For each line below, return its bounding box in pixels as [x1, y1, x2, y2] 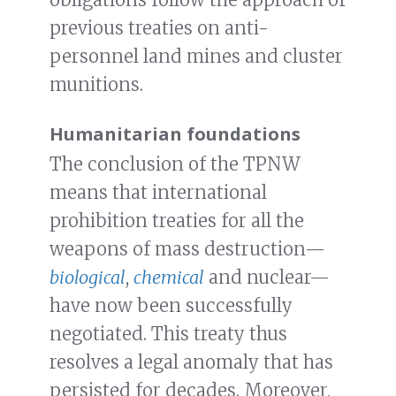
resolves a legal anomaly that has [49, 351, 333, 374]
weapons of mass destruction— [49, 238, 325, 261]
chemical [133, 266, 204, 289]
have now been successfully [49, 294, 293, 317]
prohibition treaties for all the [49, 209, 304, 232]
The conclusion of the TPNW [49, 153, 301, 176]
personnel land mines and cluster [49, 45, 343, 68]
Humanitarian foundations [49, 122, 301, 147]
